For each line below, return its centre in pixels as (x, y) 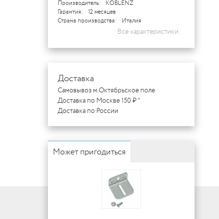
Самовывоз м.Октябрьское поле (106, 90)
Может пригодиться (89, 152)
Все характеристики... (151, 32)
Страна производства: (87, 21)
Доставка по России (88, 111)
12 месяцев (102, 12)
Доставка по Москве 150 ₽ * (99, 100)
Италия (131, 21)
